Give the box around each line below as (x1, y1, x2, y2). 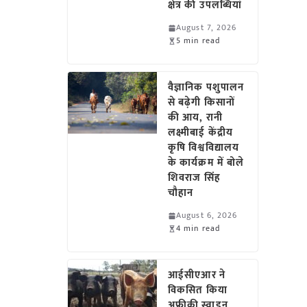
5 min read (176, 34, 221, 47)
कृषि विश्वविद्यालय (168, 139, 239, 156)
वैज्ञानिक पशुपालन (168, 79, 245, 96)
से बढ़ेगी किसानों (168, 94, 235, 111)
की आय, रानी (168, 109, 223, 126)
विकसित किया (168, 282, 228, 299)
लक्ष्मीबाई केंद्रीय (168, 124, 233, 141)
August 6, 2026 (176, 208, 238, 222)
